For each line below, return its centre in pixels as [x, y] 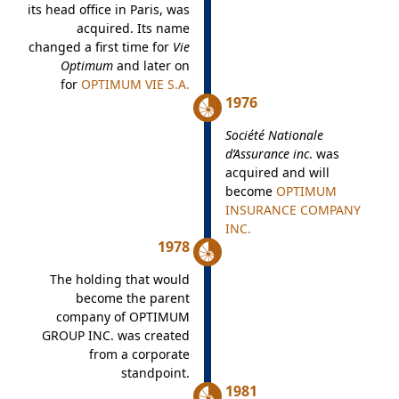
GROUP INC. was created [115, 335]
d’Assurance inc [267, 154]
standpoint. [155, 373]
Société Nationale [274, 135]
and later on [151, 65]
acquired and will [277, 172]
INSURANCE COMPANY [293, 210]
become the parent [132, 298]
